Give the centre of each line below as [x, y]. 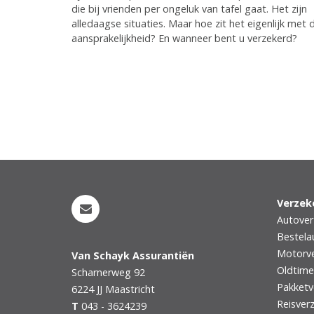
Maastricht [130, 289]
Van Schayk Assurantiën [133, 256]
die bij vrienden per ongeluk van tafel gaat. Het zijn [189, 8]
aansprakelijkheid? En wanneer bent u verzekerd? [184, 38]
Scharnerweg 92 [108, 273]
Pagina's [87, 96]
